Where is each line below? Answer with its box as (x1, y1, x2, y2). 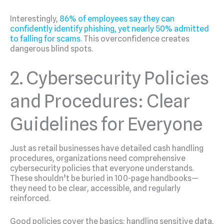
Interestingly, (10, 13, 59, 23)
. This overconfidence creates (80, 33, 189, 43)
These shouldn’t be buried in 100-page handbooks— (10, 173, 198, 183)
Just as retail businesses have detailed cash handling (10, 143, 203, 153)
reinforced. (10, 193, 50, 203)
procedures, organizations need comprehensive (10, 153, 185, 163)
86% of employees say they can (59, 13, 174, 23)
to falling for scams (10, 33, 80, 43)
